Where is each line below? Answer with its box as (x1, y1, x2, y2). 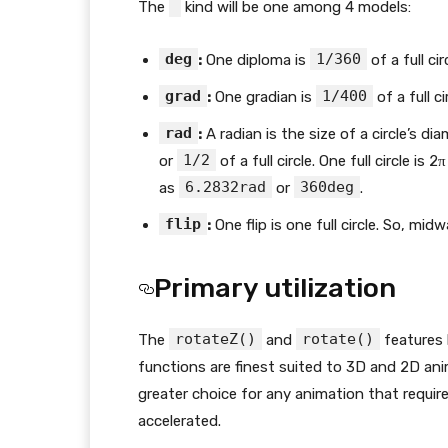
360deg (300, 178, 354, 197)
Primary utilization (154, 272, 396, 305)
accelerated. (138, 412, 221, 431)
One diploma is (202, 51, 310, 70)
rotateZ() (175, 330, 256, 349)
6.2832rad (185, 178, 266, 197)
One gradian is (211, 88, 316, 107)
